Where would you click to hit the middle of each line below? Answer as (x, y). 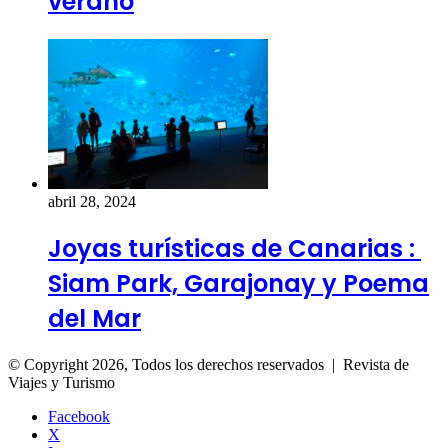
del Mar (94, 319)
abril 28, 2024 (92, 202)
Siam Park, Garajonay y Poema (238, 284)
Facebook (79, 416)
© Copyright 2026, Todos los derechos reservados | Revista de (208, 364)
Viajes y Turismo (61, 382)
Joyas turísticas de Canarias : (234, 249)
